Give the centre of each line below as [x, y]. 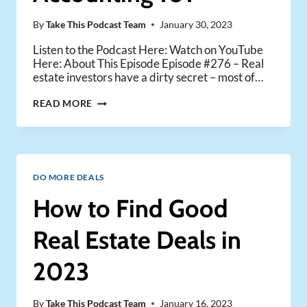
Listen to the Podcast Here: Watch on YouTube [148, 50]
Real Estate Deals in [137, 240]
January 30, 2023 [196, 25]
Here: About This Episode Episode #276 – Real [148, 64]
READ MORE [63, 104]
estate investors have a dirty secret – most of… [148, 77]
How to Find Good [131, 209]
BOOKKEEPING [129, 102]
